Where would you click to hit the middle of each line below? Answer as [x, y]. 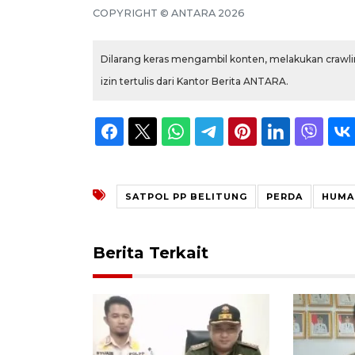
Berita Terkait [151, 252]
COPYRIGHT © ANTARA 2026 [169, 13]
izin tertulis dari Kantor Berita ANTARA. [195, 81]
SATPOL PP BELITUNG [186, 196]
